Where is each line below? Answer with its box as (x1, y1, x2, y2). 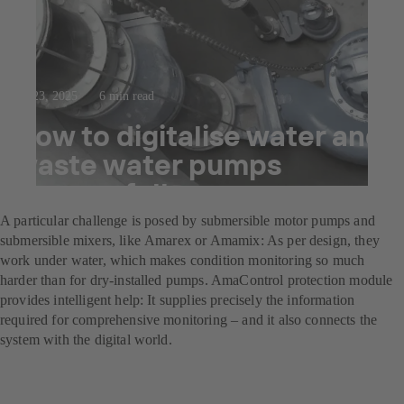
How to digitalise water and (14, 117, 383, 154)
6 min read (99, 89, 154, 104)
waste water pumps (14, 146, 281, 183)
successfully (14, 175, 185, 212)
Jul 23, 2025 (14, 89, 78, 104)
